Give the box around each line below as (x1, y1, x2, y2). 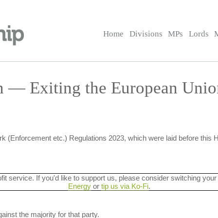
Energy (68, 182, 91, 190)
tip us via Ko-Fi (101, 182, 148, 190)
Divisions (129, 29, 163, 38)
